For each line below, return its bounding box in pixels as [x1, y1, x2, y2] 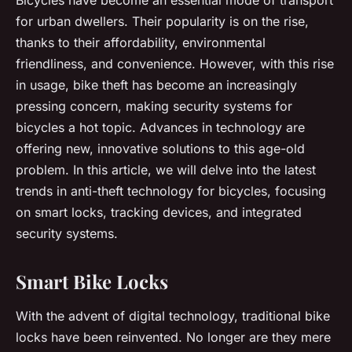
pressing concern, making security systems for [16, 97, 292, 114]
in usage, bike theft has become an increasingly [16, 76, 297, 93]
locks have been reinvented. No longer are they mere [16, 328, 331, 345]
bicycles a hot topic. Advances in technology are [16, 119, 305, 135]
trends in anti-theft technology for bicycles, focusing [16, 182, 326, 199]
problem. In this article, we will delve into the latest [16, 161, 316, 178]
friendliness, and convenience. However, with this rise [16, 55, 334, 71]
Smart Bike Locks [16, 268, 168, 294]
